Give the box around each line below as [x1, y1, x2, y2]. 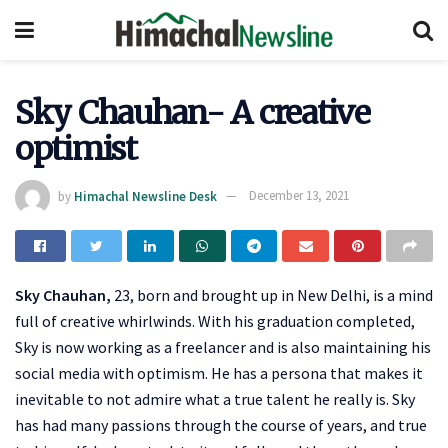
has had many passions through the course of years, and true [15, 414, 427, 435]
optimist [15, 129, 137, 169]
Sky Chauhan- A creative [15, 93, 370, 133]
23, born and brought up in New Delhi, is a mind [111, 284, 433, 305]
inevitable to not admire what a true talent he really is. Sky [15, 388, 415, 409]
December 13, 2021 [249, 187, 349, 205]
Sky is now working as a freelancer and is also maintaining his [15, 336, 431, 357]
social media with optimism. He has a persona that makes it [15, 362, 423, 383]
